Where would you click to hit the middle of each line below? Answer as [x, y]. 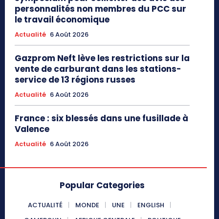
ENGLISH [151, 205]
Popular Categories [102, 186]
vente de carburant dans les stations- [98, 69]
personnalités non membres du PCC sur [100, 9]
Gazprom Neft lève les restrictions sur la [102, 58]
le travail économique [62, 20]
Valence [32, 129]
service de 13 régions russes [75, 80]
